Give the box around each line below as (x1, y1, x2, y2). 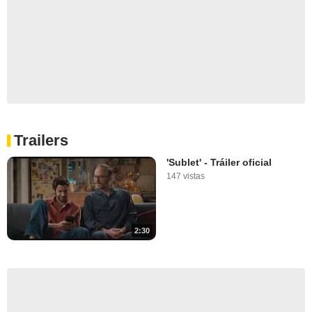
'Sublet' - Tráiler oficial (166, 156, 272, 168)
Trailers (14, 131, 68, 149)
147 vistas (166, 171, 205, 181)
